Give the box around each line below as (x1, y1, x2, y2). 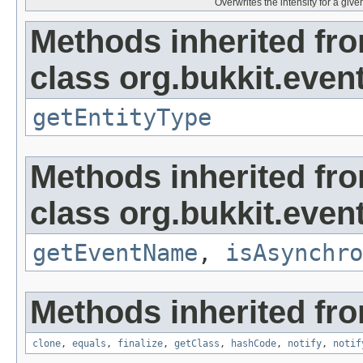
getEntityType (32, 104, 211, 132)
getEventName (32, 239, 198, 267)
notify (288, 338, 322, 350)
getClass (174, 338, 220, 350)
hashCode (231, 338, 276, 350)
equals (72, 338, 106, 350)
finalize (117, 338, 163, 350)
